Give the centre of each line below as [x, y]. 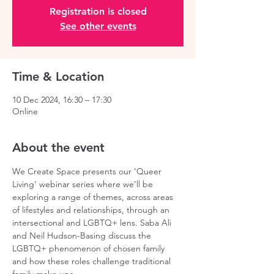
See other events [98, 26]
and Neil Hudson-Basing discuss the [83, 235]
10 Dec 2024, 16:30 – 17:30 [62, 100]
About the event [58, 147]
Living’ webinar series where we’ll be [84, 184]
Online [25, 111]
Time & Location [58, 76]
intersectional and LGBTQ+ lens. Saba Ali [93, 223]
